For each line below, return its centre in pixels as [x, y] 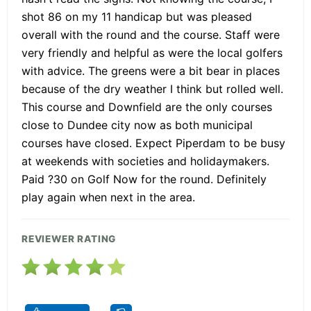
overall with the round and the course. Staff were [151, 34]
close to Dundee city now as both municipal [137, 125]
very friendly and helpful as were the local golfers [152, 52]
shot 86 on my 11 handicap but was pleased [137, 16]
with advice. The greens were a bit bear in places [151, 70]
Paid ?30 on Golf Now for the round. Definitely [144, 179]
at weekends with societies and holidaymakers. [145, 161]
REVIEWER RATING [69, 238]
